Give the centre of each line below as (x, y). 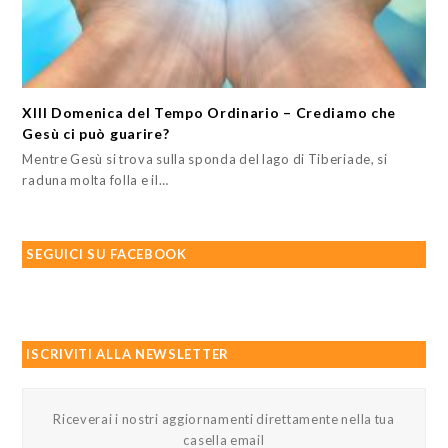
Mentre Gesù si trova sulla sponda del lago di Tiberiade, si (205, 159)
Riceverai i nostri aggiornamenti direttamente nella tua (224, 419)
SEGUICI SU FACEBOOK (106, 254)
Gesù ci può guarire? (96, 134)
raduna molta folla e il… (95, 180)
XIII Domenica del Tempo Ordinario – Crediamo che (209, 113)
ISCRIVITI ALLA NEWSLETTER (127, 354)
